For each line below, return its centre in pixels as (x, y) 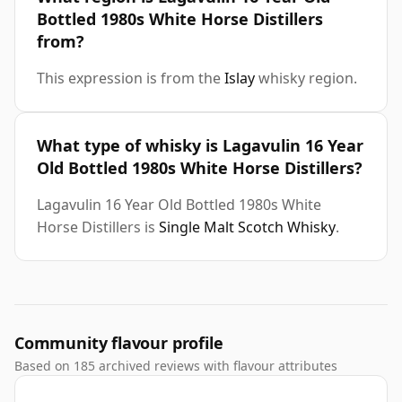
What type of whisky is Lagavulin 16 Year (200, 146)
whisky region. (306, 79)
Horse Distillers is (98, 227)
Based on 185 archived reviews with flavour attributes (176, 366)
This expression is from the (131, 79)
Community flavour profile (119, 343)
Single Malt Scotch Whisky (247, 227)
